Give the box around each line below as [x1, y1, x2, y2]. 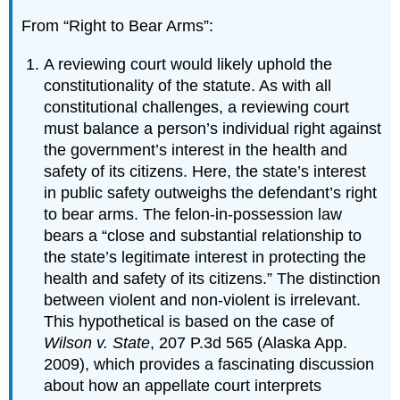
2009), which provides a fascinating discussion [44, 354, 375, 373]
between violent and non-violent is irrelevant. [44, 290, 362, 309]
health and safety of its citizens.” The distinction [44, 269, 381, 287]
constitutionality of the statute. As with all [44, 76, 332, 95]
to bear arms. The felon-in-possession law [44, 204, 343, 223]
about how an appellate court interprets [44, 376, 322, 395]
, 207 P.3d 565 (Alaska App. [150, 333, 348, 352]
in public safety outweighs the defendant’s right [44, 183, 378, 202]
